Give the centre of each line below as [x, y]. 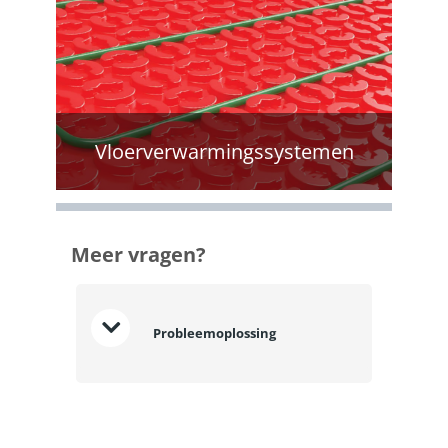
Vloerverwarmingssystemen [224, 152]
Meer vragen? [138, 255]
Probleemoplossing [213, 332]
